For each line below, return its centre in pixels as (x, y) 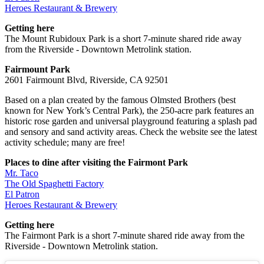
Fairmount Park (37, 70)
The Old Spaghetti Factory (54, 184)
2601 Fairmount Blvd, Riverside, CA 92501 (87, 80)
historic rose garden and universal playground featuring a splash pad (131, 121)
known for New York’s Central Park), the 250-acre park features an (129, 111)
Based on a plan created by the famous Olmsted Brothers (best (120, 100)
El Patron (22, 194)
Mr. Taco (22, 173)
